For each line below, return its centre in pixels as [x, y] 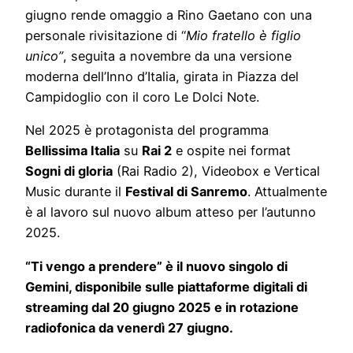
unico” [44, 56]
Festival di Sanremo [186, 192]
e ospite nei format [231, 151]
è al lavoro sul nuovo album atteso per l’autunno [171, 212]
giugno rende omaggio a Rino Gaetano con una [169, 15]
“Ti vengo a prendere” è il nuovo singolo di [156, 266]
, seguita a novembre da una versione [177, 56]
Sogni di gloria [69, 171]
